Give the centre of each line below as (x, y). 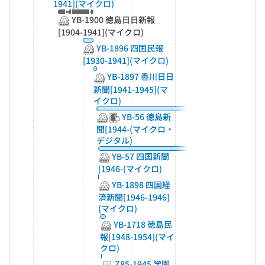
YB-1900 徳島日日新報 (112, 20)
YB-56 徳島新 (145, 116)
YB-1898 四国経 (140, 185)
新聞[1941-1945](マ (130, 89)
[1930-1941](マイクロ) (126, 61)
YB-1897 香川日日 (139, 77)
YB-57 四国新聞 (140, 156)
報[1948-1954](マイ (138, 237)
